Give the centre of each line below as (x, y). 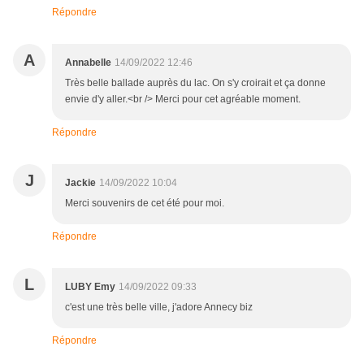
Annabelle (88, 63)
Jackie (80, 183)
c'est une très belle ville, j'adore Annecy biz (159, 308)
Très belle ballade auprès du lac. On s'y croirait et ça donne (195, 83)
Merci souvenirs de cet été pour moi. (145, 204)
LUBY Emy (90, 287)
